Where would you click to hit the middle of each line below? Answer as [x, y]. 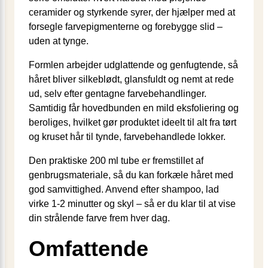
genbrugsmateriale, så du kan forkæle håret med [131, 175]
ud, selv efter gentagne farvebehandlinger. [118, 93]
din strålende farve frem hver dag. [99, 218]
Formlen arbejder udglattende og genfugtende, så [133, 65]
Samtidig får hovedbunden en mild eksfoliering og [134, 108]
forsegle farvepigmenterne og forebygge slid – [126, 26]
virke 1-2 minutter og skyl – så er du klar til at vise [132, 203]
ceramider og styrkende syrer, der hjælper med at [132, 12]
